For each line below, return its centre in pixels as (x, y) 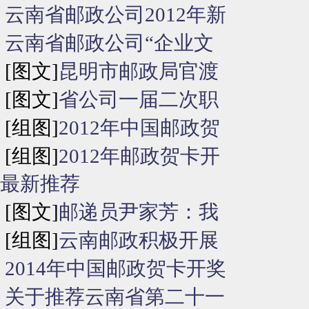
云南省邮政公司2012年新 (116, 14)
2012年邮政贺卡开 (139, 156)
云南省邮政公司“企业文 (109, 43)
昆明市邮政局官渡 (139, 71)
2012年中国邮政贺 (139, 128)
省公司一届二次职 (139, 99)
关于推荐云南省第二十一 (115, 297)
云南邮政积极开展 (139, 240)
